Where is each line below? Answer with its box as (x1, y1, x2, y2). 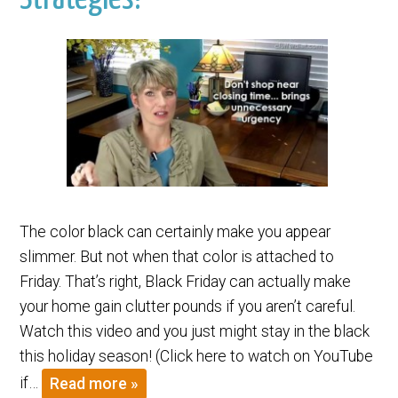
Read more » (50, 374, 139, 393)
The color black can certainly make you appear (20, 222, 331, 241)
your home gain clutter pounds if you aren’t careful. (20, 297, 356, 315)
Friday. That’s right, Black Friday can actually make (20, 272, 352, 291)
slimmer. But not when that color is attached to (20, 247, 335, 266)
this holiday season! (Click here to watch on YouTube (20, 346, 374, 365)
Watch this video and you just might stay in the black (20, 322, 370, 340)
